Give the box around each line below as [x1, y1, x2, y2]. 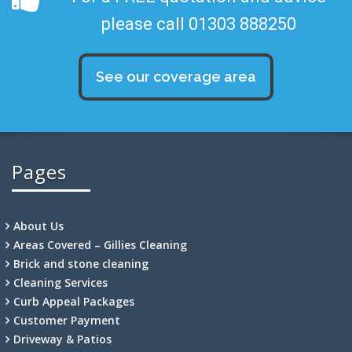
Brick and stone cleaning [13, 255, 148, 271]
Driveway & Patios [13, 331, 112, 346]
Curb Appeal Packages [13, 293, 134, 309]
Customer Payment [13, 312, 120, 328]
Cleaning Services [13, 274, 108, 290]
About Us [13, 218, 64, 233]
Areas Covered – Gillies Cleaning [13, 236, 187, 252]
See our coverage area [96, 68, 256, 85]
